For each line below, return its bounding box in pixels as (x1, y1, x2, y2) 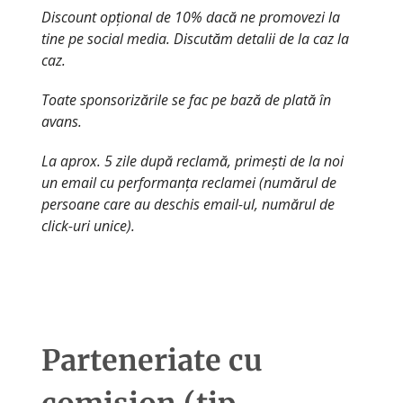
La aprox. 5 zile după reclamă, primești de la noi (41, 150, 344, 171)
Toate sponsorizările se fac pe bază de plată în (41, 89, 331, 110)
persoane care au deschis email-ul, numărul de (41, 193, 335, 214)
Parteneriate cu (41, 342, 262, 379)
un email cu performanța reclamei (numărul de (41, 172, 336, 193)
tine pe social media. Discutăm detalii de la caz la (41, 28, 349, 49)
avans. (41, 111, 82, 131)
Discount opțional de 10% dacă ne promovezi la (41, 6, 340, 27)
